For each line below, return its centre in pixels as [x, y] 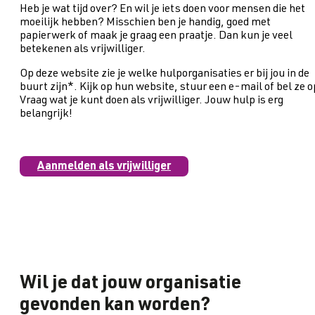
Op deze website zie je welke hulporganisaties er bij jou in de [165, 74]
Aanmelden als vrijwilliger [104, 167]
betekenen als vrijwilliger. [83, 50]
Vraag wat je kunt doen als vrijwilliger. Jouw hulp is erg [152, 101]
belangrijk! [46, 114]
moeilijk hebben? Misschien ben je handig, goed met [145, 23]
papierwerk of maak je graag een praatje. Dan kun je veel [156, 36]
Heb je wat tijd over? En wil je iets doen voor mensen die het [162, 9]
